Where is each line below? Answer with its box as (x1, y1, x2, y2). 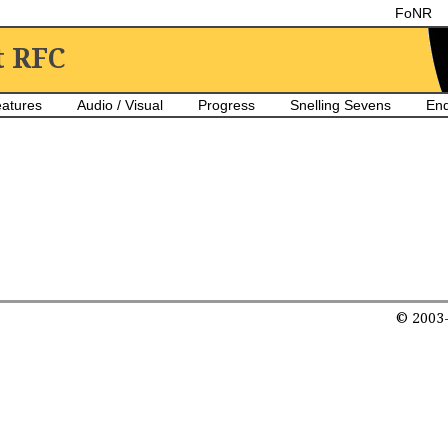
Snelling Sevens (290, 97, 391, 113)
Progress (198, 97, 255, 113)
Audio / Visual (77, 97, 163, 113)
